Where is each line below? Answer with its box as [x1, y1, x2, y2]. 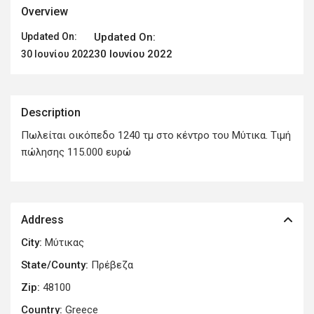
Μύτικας [45, 236, 85, 250]
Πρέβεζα [91, 259, 134, 272]
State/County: [21, 259, 89, 272]
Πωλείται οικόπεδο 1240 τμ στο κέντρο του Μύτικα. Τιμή [21, 129, 292, 142]
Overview [21, 5, 69, 19]
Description [21, 106, 81, 120]
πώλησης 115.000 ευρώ [21, 146, 132, 159]
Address [21, 213, 64, 227]
